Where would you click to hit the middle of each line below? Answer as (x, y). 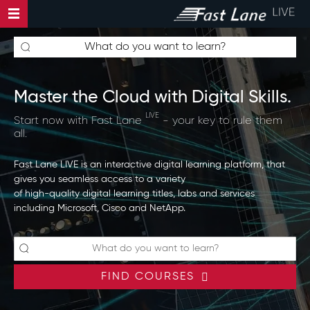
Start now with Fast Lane (80, 121)
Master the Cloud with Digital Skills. (153, 98)
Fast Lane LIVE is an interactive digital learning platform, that (149, 165)
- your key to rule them (221, 121)
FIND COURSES (147, 277)
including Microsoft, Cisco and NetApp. (100, 208)
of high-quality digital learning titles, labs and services (134, 194)
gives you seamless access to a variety (100, 179)
